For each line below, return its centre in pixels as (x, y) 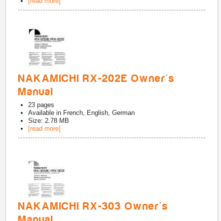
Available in (46, 113)
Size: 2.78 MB (49, 121)
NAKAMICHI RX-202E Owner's (97, 78)
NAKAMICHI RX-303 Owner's (93, 206)
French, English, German (99, 113)
